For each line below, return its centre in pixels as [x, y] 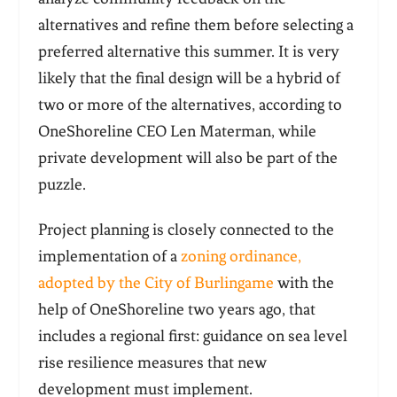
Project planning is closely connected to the [186, 230]
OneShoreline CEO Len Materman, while [177, 132]
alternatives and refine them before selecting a [195, 25]
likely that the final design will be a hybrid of [189, 78]
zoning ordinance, [241, 257]
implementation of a [109, 257]
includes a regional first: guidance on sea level [192, 336]
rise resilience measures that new [152, 363]
